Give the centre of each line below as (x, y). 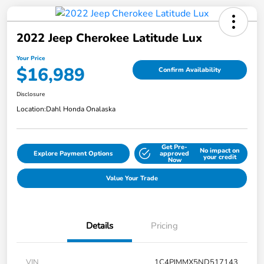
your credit (220, 157)
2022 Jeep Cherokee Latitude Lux (109, 38)
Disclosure (31, 95)
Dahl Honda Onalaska (81, 109)
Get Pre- (175, 147)
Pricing (164, 226)
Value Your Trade (132, 179)
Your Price (31, 59)
